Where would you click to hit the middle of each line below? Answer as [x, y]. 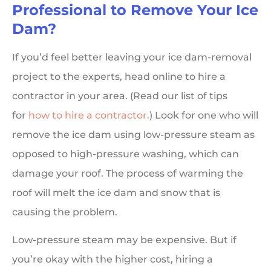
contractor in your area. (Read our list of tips [120, 96]
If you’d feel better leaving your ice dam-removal [132, 57]
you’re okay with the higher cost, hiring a [113, 260]
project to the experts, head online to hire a [119, 76]
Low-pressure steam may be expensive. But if [124, 240]
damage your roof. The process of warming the [128, 173]
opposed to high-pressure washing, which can [126, 154]
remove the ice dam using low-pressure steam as [133, 134]
